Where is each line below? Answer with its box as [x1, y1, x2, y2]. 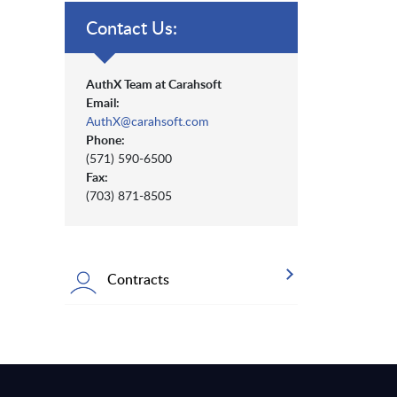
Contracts [107, 269, 169, 290]
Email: [86, 94, 120, 112]
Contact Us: [86, 15, 177, 41]
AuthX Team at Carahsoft [86, 75, 222, 93]
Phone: [86, 131, 125, 149]
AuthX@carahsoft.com [86, 113, 209, 130]
